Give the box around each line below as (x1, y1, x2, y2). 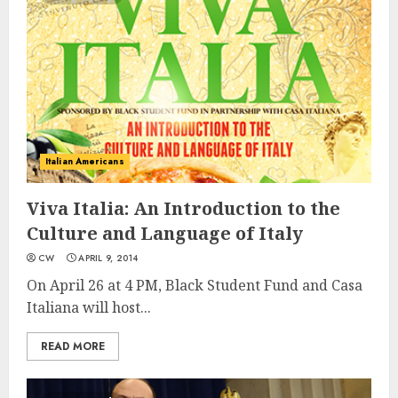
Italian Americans (45, 155, 124, 168)
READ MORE (41, 338, 105, 354)
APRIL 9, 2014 (78, 251, 139, 265)
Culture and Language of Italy (27, 221, 303, 245)
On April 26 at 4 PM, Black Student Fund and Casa (27, 275, 362, 295)
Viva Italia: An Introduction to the (27, 196, 340, 220)
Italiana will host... (27, 298, 151, 317)
